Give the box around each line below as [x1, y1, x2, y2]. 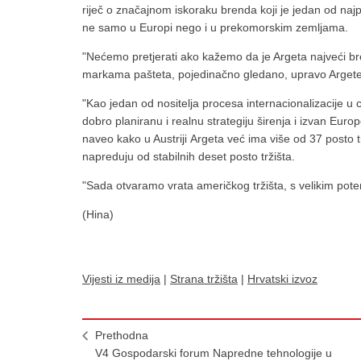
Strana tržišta [170, 272, 238, 286]
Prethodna [95, 329, 148, 342]
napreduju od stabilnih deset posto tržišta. [82, 150, 295, 164]
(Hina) [82, 208, 114, 222]
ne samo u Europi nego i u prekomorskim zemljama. [82, 21, 348, 35]
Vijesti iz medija [82, 272, 160, 286]
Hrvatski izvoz [247, 272, 317, 286]
